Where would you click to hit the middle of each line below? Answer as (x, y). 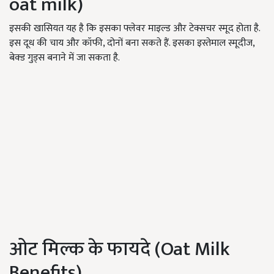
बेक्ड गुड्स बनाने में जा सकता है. (65, 58)
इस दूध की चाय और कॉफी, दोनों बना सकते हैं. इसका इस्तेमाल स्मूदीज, (132, 43)
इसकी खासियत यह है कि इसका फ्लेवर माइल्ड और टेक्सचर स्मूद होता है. (135, 29)
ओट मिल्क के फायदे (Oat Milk (120, 250)
